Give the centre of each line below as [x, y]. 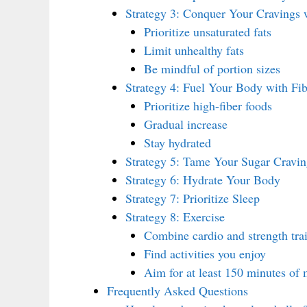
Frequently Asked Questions [177, 290]
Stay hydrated [177, 142]
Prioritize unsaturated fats [208, 31]
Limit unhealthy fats [194, 50]
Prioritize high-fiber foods [208, 105]
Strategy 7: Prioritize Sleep [193, 198]
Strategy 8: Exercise [175, 216]
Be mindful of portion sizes [212, 68]
